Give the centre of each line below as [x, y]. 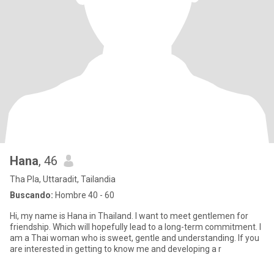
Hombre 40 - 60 [84, 195]
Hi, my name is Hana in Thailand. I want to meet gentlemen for [129, 216]
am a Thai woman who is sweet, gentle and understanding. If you [124, 238]
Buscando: [31, 195]
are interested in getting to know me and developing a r [116, 249]
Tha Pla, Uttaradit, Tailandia [63, 179]
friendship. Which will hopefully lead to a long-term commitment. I [31, 227]
